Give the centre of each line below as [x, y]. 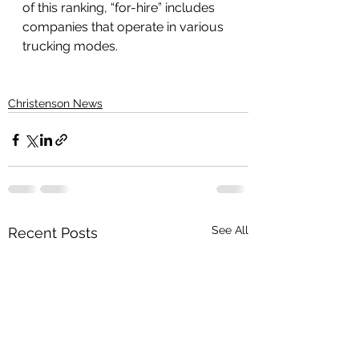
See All [230, 230]
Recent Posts [53, 233]
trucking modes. [70, 46]
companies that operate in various [125, 27]
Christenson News [55, 104]
